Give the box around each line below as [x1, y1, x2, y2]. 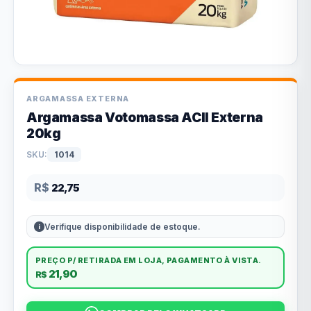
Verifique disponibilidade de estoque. [44, 221, 201, 232]
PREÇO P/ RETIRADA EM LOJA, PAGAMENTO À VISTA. [35, 255, 262, 265]
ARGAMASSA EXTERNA [26, 94, 130, 103]
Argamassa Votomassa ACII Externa [26, 110, 263, 126]
